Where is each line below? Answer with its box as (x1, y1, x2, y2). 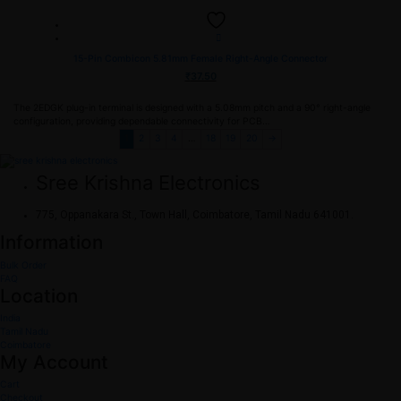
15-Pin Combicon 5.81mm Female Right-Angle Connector (73, 52, 328, 64)
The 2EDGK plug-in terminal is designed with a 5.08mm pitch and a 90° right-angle (13, 102, 371, 115)
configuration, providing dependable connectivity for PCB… (13, 115, 270, 128)
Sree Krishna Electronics (36, 170, 260, 194)
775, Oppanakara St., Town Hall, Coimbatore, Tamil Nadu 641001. (36, 209, 354, 222)
